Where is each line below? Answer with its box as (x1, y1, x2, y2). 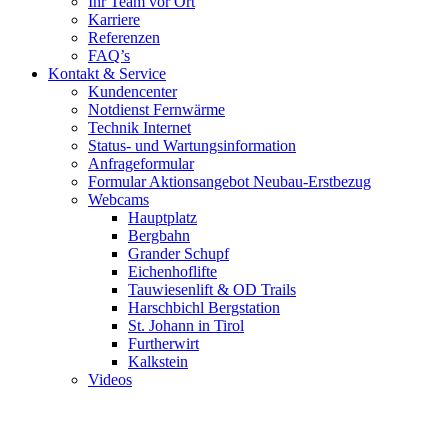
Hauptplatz (128, 208, 197, 226)
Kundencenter (88, 82, 177, 100)
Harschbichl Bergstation (128, 298, 280, 316)
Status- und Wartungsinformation (88, 136, 296, 154)
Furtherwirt (128, 334, 199, 352)
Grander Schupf (128, 244, 229, 262)
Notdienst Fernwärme (88, 100, 225, 118)
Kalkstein (128, 352, 188, 370)
